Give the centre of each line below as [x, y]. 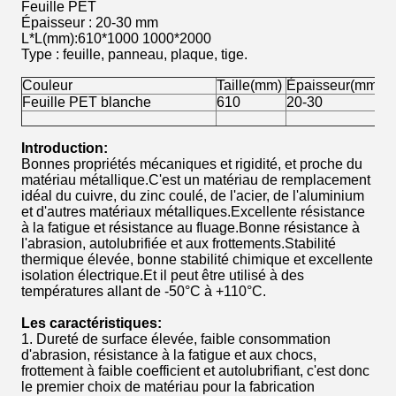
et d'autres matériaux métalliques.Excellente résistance [193, 212]
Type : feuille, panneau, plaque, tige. [134, 54]
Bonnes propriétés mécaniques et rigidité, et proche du [192, 164]
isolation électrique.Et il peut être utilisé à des [163, 275]
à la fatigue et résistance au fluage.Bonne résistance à [190, 228]
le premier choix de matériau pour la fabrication [168, 387]
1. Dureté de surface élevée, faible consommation [176, 339]
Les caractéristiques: [91, 323]
